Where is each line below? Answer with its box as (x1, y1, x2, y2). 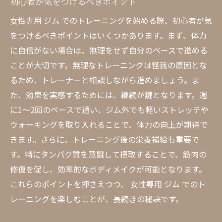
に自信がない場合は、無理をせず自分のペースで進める (10, 44, 208, 56)
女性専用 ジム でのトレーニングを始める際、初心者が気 (10, 14, 212, 26)
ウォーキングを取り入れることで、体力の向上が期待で (10, 118, 208, 130)
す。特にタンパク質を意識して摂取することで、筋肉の (10, 148, 207, 160)
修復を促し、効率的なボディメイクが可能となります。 (10, 163, 207, 175)
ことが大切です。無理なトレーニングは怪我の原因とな (10, 59, 207, 71)
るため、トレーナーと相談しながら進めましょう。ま (10, 74, 200, 86)
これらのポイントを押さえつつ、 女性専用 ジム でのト (10, 178, 206, 190)
